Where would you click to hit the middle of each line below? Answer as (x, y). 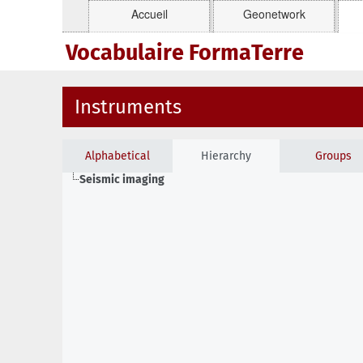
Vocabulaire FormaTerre (185, 53)
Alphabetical (117, 156)
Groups (333, 156)
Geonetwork (274, 14)
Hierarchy (226, 156)
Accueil (149, 14)
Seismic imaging (122, 179)
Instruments (128, 107)
